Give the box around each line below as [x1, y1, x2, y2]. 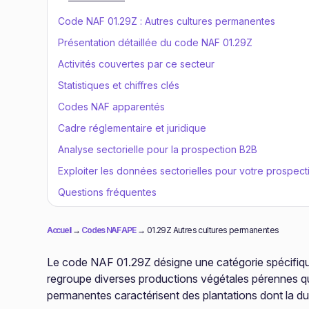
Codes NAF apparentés [58, 101, 165, 112]
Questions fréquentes [58, 186, 157, 198]
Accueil [47, 225, 71, 235]
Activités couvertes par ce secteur [58, 58, 215, 70]
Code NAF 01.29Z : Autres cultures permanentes [58, 15, 275, 27]
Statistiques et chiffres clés [58, 79, 179, 91]
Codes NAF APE [80, 225, 136, 235]
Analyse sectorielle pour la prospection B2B [58, 143, 257, 155]
